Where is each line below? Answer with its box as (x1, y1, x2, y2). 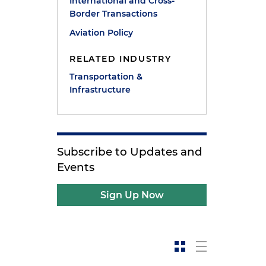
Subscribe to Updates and (57, 145, 203, 159)
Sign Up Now (100, 189, 164, 201)
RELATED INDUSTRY (69, 53, 172, 64)
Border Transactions (69, 8, 158, 19)
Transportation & (69, 71, 143, 82)
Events (57, 160, 95, 174)
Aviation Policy (69, 27, 134, 38)
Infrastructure (69, 84, 131, 95)
